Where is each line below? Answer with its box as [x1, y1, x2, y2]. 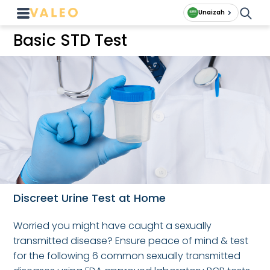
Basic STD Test [13, 30, 128, 51]
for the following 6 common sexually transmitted [13, 248, 241, 263]
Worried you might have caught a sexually [13, 218, 212, 233]
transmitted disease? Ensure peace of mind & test [13, 233, 249, 248]
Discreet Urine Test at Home [13, 190, 166, 206]
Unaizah [198, 8, 225, 17]
